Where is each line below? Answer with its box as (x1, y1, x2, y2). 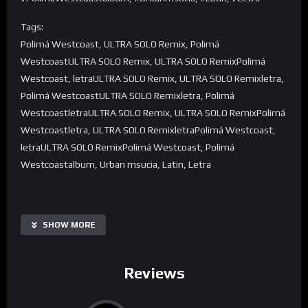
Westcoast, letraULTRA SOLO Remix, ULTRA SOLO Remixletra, (21, 73, 284, 85)
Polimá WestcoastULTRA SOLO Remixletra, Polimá (21, 90, 234, 102)
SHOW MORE (43, 220, 95, 230)
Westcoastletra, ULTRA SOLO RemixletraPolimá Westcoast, (21, 124, 276, 136)
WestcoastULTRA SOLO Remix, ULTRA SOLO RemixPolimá (21, 56, 265, 67)
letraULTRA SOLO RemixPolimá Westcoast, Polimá (21, 142, 234, 153)
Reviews (123, 264, 185, 283)
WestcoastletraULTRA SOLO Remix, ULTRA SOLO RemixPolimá (21, 107, 285, 119)
